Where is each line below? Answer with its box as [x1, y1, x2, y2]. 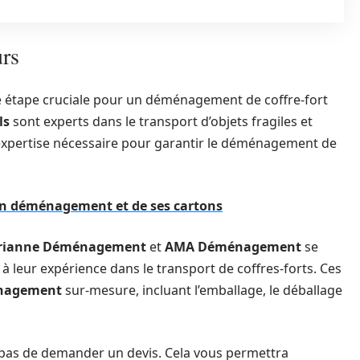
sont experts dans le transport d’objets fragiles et [10, 112, 313, 130]
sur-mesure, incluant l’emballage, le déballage [62, 281, 342, 299]
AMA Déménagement [165, 238, 301, 256]
